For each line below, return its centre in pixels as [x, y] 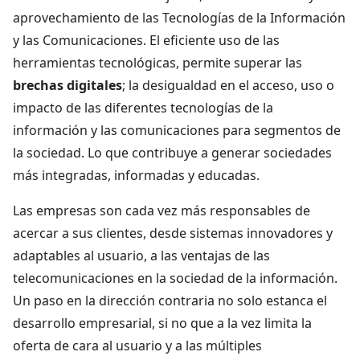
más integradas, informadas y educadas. [151, 175]
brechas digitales [67, 85]
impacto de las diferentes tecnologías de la [143, 107]
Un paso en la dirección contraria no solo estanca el [170, 300]
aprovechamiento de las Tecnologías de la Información [179, 17]
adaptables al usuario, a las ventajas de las [141, 255]
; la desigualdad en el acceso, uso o [228, 85]
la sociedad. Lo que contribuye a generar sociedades [172, 152]
